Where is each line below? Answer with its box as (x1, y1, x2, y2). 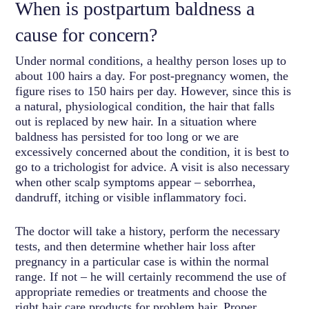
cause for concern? (15, 23, 158, 46)
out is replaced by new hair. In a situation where (15, 114, 257, 128)
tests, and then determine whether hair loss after (15, 239, 256, 253)
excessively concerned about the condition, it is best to (15, 144, 290, 159)
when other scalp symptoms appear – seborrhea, (15, 175, 257, 189)
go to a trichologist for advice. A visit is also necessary (15, 159, 290, 174)
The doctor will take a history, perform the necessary (15, 223, 281, 238)
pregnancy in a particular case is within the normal (15, 254, 270, 268)
